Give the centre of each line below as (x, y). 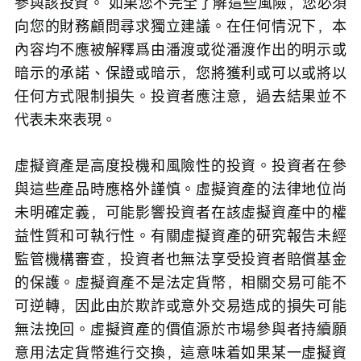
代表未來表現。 (65, 120)
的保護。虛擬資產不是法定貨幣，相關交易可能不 (180, 282)
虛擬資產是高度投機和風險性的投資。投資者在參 (180, 166)
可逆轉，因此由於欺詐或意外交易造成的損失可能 (180, 306)
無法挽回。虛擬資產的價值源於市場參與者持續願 (180, 329)
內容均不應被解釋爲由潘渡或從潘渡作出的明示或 (180, 50)
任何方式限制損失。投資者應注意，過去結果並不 (180, 96)
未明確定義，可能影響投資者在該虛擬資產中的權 (180, 212)
